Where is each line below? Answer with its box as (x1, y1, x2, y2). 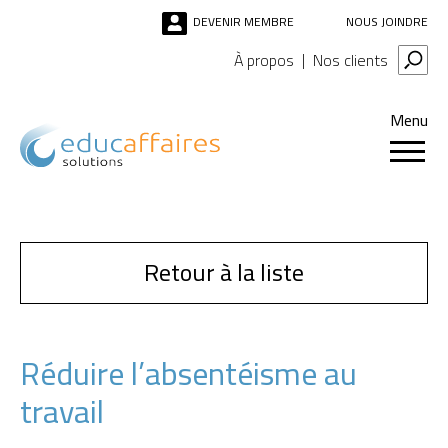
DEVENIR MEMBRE (193, 10, 294, 33)
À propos (234, 44, 294, 75)
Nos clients (313, 44, 388, 75)
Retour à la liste (144, 249, 304, 295)
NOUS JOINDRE (346, 10, 428, 33)
